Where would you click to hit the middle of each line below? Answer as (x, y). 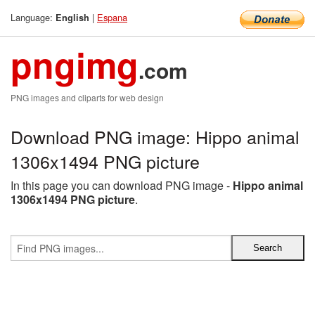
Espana (112, 17)
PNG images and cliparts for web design (87, 97)
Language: (33, 17)
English (72, 18)
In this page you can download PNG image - (122, 185)
